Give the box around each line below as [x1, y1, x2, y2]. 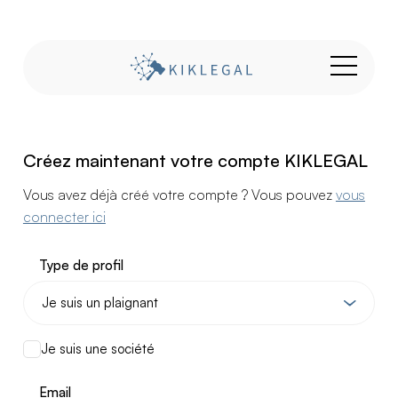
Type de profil [38, 257, 123, 275]
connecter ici [22, 208, 106, 227]
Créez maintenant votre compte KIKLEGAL [22, 148, 368, 171]
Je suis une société [40, 339, 155, 357]
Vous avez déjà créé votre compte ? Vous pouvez [22, 186, 336, 204]
